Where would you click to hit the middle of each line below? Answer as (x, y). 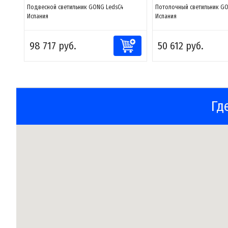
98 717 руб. (53, 46)
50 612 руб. (181, 46)
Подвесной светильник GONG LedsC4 (75, 7)
